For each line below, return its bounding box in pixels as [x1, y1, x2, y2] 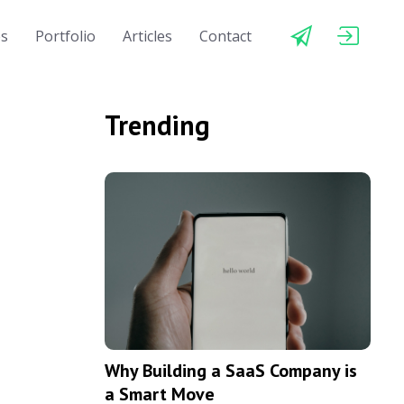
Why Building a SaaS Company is [104, 359, 357, 383]
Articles [123, 25, 172, 46]
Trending [104, 107, 210, 143]
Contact [199, 25, 252, 46]
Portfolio [35, 25, 96, 46]
